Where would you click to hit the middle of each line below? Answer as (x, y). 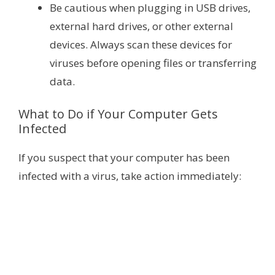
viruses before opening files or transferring (153, 63)
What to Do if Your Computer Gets (118, 114)
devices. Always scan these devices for (141, 45)
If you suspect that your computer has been (124, 157)
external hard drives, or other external (141, 26)
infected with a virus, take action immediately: (130, 176)
